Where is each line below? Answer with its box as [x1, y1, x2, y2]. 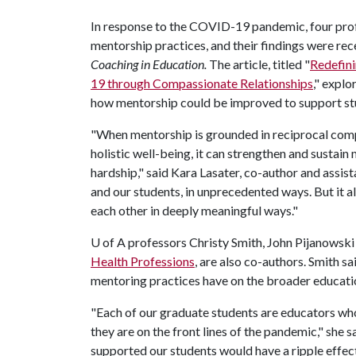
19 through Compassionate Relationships [91, 75, 313, 91]
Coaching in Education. [91, 56, 207, 72]
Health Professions [91, 253, 195, 269]
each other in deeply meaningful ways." [91, 203, 298, 218]
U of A [91, 234, 126, 250]
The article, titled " [207, 56, 310, 72]
